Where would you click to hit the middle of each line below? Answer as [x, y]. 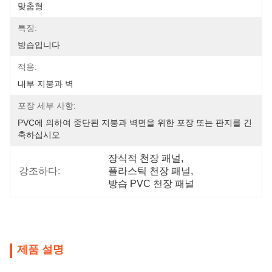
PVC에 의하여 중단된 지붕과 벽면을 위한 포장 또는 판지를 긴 [135, 123]
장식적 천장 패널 [145, 158]
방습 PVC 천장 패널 [151, 184]
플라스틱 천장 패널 [150, 171]
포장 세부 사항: [47, 106]
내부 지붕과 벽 [46, 84]
